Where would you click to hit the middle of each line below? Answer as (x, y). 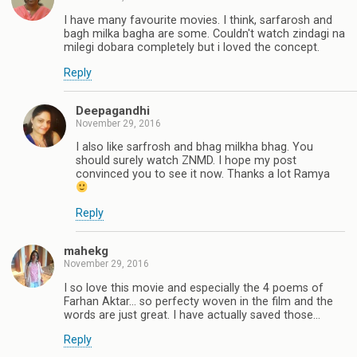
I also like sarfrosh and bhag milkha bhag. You (194, 147)
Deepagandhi (113, 111)
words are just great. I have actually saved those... (192, 315)
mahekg (86, 251)
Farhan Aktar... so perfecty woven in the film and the (198, 301)
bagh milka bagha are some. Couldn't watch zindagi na (204, 34)
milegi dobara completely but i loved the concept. (192, 48)
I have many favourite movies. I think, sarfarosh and (198, 21)
